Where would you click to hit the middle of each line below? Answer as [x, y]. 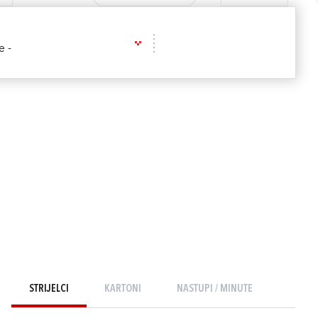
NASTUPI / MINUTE [215, 289]
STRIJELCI [49, 289]
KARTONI [123, 289]
